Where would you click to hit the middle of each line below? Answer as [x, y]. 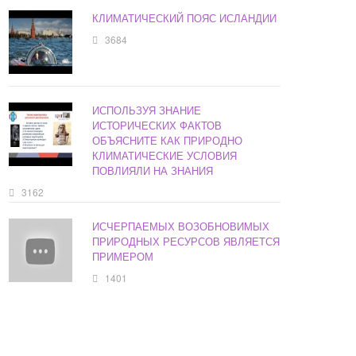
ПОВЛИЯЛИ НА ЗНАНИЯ [153, 171]
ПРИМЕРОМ [123, 257]
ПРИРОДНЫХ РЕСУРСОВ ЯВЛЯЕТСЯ [186, 242]
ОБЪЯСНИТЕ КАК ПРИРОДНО [168, 141]
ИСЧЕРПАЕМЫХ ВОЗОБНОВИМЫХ [181, 226]
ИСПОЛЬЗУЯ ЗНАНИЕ [147, 110]
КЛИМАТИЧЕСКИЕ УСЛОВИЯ [165, 156]
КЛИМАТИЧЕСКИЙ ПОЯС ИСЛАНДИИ [185, 18]
